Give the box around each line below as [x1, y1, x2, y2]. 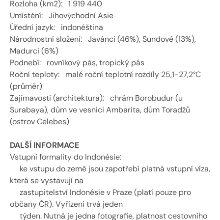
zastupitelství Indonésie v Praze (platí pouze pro [10, 187, 191, 197]
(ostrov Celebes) [10, 116, 71, 127]
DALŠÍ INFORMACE [10, 140, 79, 150]
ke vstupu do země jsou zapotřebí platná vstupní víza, [10, 164, 210, 174]
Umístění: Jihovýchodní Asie [10, 10, 115, 21]
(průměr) [10, 81, 42, 91]
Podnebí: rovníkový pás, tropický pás [10, 57, 146, 68]
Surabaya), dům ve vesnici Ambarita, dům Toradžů [10, 105, 190, 115]
